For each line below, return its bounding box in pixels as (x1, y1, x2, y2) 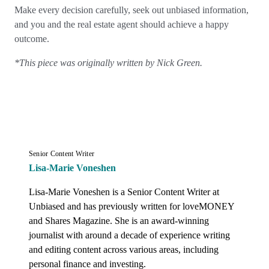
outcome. (14, 34, 52, 44)
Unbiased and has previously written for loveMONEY (29, 201, 234, 211)
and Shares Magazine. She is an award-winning (29, 216, 209, 226)
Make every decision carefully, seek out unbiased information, (14, 5, 249, 15)
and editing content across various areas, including (29, 244, 219, 255)
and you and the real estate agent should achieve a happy (14, 19, 229, 29)
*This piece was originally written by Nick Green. (14, 58, 205, 68)
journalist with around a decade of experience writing (29, 230, 230, 240)
